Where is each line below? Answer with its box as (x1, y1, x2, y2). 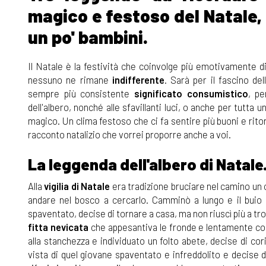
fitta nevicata (28, 221, 88, 233)
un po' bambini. (28, 26, 151, 48)
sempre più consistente (28, 87, 135, 100)
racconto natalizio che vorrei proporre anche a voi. (28, 128, 231, 141)
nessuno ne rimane (28, 74, 109, 86)
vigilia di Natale (44, 180, 110, 192)
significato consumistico (134, 87, 248, 100)
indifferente (108, 74, 164, 86)
